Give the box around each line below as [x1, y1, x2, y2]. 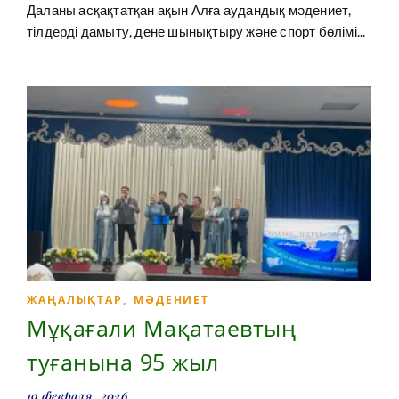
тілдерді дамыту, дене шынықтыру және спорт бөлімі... [27, 23, 366, 40]
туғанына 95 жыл [27, 346, 219, 378]
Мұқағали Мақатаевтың [27, 313, 296, 344]
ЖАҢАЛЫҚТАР [27, 292, 124, 308]
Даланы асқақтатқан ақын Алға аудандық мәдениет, [27, 2, 352, 19]
